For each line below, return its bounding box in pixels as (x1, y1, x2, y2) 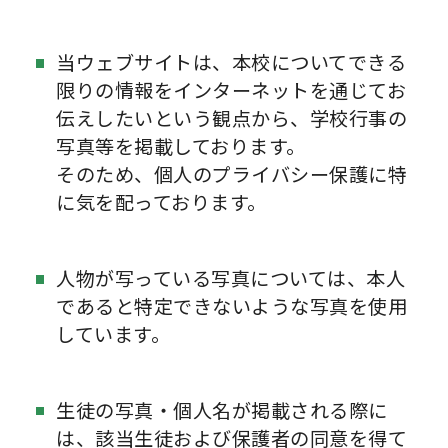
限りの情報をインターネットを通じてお (56, 76, 407, 105)
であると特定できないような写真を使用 (56, 291, 408, 320)
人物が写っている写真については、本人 (56, 263, 406, 292)
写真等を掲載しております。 (56, 132, 306, 161)
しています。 (56, 319, 171, 348)
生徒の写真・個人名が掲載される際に (56, 395, 388, 424)
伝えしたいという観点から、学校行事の (56, 104, 408, 133)
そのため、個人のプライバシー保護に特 (56, 160, 408, 189)
